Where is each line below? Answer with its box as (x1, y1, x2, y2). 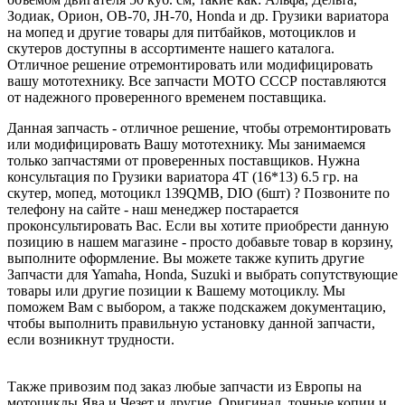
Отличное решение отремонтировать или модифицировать (7, 56, 372, 72)
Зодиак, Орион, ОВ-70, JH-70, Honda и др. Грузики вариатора (7, 7, 389, 24)
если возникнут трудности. (7, 331, 174, 347)
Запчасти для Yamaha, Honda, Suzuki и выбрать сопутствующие (7, 266, 398, 282)
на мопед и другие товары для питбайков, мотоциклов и (7, 24, 356, 40)
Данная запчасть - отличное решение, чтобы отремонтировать (7, 119, 391, 136)
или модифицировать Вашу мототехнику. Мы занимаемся (7, 136, 365, 152)
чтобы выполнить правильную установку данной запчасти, (7, 315, 375, 331)
